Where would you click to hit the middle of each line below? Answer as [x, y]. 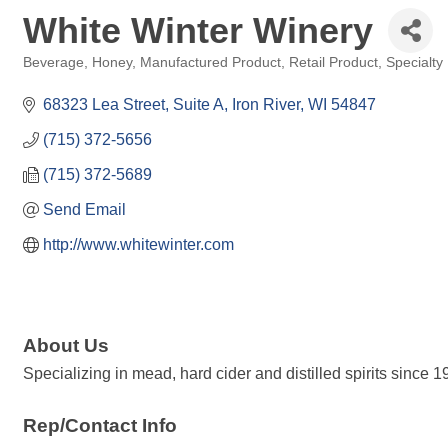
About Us [66, 346]
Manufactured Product [210, 62]
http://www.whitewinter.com [138, 244]
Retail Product [333, 62]
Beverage [53, 62]
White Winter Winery [198, 30]
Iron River [266, 104]
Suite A [198, 104]
